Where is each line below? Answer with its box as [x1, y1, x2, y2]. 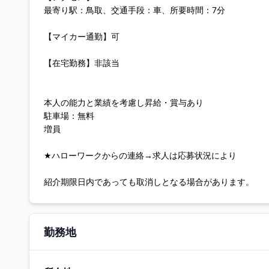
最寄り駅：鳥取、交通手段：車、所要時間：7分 [44, 4, 225, 16]
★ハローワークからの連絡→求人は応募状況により [44, 150, 237, 161]
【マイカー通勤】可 [44, 31, 119, 42]
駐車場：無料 [44, 110, 94, 121]
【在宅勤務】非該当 [44, 57, 119, 68]
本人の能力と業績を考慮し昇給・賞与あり [44, 97, 204, 108]
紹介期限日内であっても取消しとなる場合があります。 [44, 176, 254, 187]
